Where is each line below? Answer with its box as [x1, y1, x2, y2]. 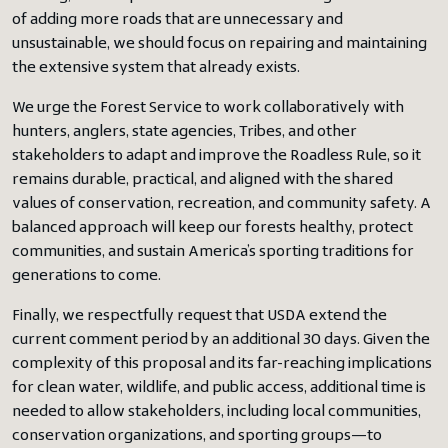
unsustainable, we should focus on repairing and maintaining [12, 35, 427, 52]
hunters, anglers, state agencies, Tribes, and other [12, 123, 357, 140]
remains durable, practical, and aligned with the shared [12, 171, 393, 188]
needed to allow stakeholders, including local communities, [12, 403, 421, 420]
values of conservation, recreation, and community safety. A [12, 195, 431, 212]
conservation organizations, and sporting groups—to [12, 427, 382, 444]
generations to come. [12, 267, 161, 284]
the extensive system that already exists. [12, 59, 300, 76]
